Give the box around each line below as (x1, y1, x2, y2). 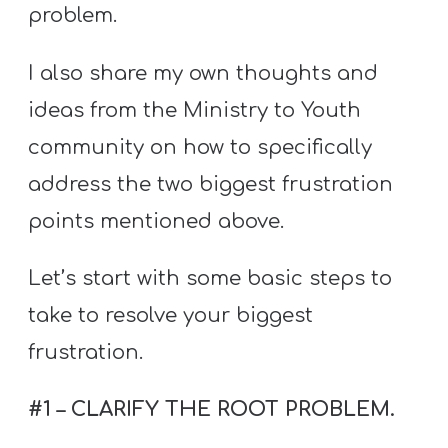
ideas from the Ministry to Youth (28, 98, 362, 122)
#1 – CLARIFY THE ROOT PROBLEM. (28, 398, 396, 422)
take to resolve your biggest (28, 303, 314, 327)
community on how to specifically (28, 135, 373, 159)
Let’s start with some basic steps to (28, 266, 393, 290)
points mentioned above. (28, 209, 285, 233)
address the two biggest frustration (28, 172, 394, 196)
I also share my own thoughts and (28, 61, 379, 85)
